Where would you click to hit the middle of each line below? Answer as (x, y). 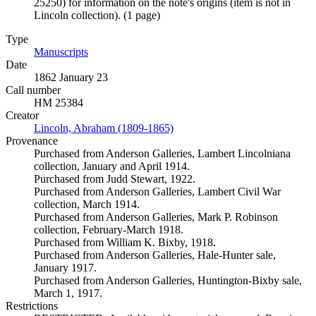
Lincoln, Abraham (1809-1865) (104, 128)
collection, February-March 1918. (109, 230)
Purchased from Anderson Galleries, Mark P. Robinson (156, 217)
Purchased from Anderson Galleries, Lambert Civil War (157, 192)
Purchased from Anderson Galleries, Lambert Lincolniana (162, 153)
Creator (22, 115)
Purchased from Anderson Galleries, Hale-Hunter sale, (155, 255)
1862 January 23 (71, 77)
